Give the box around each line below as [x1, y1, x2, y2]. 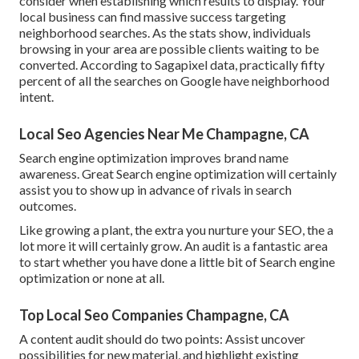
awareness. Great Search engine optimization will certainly [19, 166, 337, 182]
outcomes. [19, 198, 76, 214]
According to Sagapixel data [80, 57, 235, 73]
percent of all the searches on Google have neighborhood [19, 73, 329, 89]
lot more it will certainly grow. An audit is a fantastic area [19, 238, 328, 254]
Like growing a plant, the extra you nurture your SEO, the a [19, 222, 333, 238]
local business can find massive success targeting [19, 9, 286, 25]
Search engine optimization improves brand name [19, 150, 288, 166]
